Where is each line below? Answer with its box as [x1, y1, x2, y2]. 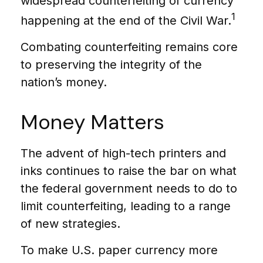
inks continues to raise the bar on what [21, 163, 237, 178]
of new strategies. [21, 216, 120, 231]
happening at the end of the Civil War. [21, 13, 231, 28]
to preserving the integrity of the [21, 57, 202, 72]
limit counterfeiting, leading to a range [21, 198, 231, 213]
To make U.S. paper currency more [21, 242, 218, 257]
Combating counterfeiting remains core [21, 39, 238, 54]
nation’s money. [21, 75, 107, 89]
